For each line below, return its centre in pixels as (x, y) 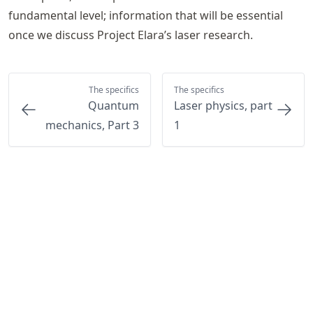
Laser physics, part (223, 105)
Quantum (113, 105)
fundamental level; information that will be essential (146, 15)
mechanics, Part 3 (92, 125)
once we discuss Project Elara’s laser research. (131, 35)
